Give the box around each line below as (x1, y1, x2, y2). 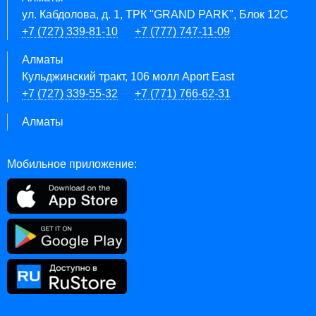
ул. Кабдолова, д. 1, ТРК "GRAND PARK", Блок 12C (22, 8, 288, 20)
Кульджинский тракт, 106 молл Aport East (22, 71, 234, 83)
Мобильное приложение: (7, 158, 137, 170)
